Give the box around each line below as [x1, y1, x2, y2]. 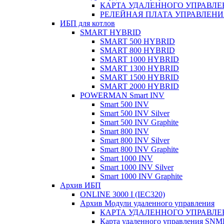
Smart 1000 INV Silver [100, 163, 173, 171]
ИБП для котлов [60, 19, 115, 27]
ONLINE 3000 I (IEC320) [80, 190, 165, 198]
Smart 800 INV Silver [100, 136, 169, 144]
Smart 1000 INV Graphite [100, 172, 182, 180]
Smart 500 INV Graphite [100, 118, 178, 126]
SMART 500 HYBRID [100, 37, 175, 45]
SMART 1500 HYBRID [100, 73, 179, 81]
